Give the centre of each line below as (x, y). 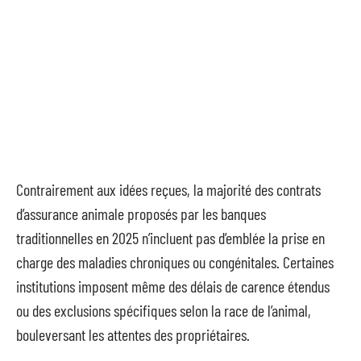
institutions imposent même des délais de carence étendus (173, 286)
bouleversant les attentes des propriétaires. (133, 334)
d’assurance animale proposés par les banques (141, 214)
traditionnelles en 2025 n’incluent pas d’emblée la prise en (170, 238)
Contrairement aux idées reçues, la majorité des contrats (168, 189)
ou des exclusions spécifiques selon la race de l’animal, (164, 310)
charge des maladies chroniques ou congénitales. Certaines (175, 262)
